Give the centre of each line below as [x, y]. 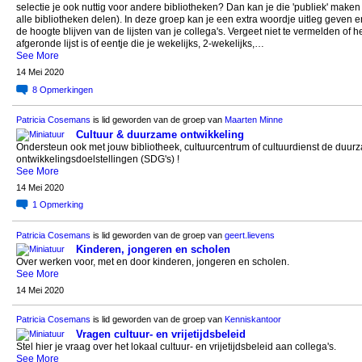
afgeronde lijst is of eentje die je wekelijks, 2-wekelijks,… [140, 44]
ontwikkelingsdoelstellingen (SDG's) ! [97, 159]
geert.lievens [249, 236]
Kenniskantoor [253, 320]
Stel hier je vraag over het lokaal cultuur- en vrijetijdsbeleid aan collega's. [176, 346]
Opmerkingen [66, 89]
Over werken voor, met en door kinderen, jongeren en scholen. [156, 262]
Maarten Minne [253, 120]
